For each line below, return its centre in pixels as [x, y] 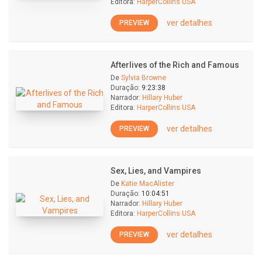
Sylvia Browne [144, 78]
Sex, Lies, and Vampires [156, 171]
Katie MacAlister [148, 184]
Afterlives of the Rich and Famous [175, 65]
